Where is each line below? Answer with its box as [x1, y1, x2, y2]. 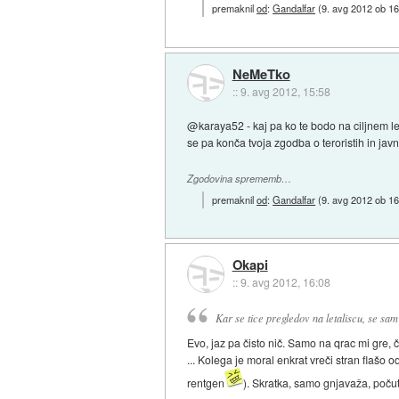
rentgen [187, 375, 225, 391]
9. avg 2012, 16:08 [240, 274, 330, 290]
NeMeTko [232, 63, 290, 84]
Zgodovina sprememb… [187, 172, 292, 186]
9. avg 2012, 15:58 [240, 83, 330, 99]
